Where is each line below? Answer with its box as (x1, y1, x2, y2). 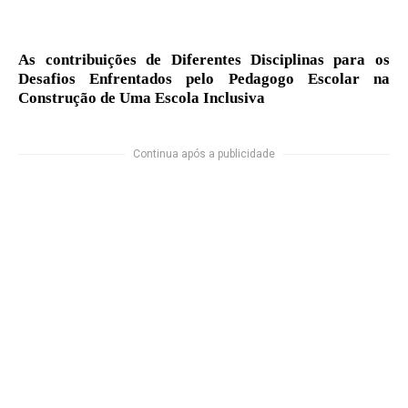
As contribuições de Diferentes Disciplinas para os (18, 50, 390, 68)
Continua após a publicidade (133, 147, 275, 160)
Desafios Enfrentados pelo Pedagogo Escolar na (18, 69, 390, 87)
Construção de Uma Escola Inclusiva (18, 88, 266, 107)
